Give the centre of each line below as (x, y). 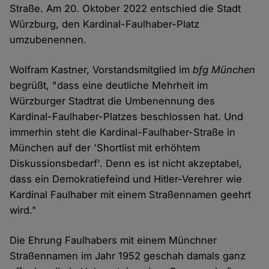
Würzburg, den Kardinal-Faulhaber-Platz (105, 24)
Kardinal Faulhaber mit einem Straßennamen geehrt (131, 195)
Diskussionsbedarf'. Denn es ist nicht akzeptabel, (126, 164)
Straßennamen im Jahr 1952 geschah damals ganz (128, 256)
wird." (23, 210)
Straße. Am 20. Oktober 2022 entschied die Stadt (125, 9)
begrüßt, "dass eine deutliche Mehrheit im (109, 86)
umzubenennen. (48, 40)
